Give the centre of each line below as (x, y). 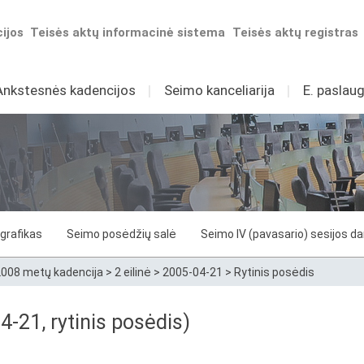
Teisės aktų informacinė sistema (128, 32)
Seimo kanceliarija (219, 90)
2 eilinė (133, 272)
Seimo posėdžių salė (121, 234)
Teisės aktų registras (296, 32)
